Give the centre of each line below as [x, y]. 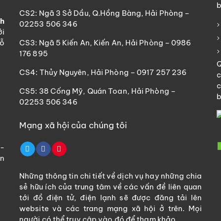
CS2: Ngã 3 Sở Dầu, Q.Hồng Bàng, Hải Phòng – [105, 13]
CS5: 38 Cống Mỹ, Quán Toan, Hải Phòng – [97, 91]
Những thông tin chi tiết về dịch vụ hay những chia [110, 176]
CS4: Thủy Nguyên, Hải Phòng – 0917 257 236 [103, 73]
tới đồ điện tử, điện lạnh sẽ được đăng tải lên [110, 198]
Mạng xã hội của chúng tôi [73, 126]
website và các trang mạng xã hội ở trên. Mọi [110, 209]
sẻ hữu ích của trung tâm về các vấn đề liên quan [110, 187]
